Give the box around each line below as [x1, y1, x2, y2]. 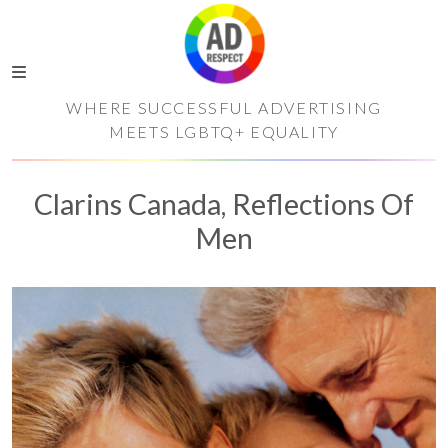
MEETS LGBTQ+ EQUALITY [109, 122, 339, 141]
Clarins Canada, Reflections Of [34, 187, 414, 221]
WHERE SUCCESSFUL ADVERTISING [66, 98, 382, 117]
